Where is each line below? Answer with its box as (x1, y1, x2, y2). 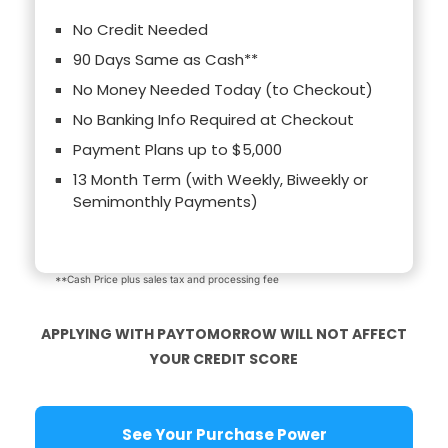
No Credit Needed (73, 19, 208, 41)
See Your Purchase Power (195, 424, 327, 446)
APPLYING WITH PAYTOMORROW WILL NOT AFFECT (41, 323, 407, 344)
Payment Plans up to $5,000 (73, 139, 282, 161)
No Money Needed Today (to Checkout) (73, 79, 373, 101)
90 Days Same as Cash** (73, 49, 258, 71)
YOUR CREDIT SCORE (150, 348, 298, 369)
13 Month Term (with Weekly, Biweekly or (73, 169, 368, 191)
